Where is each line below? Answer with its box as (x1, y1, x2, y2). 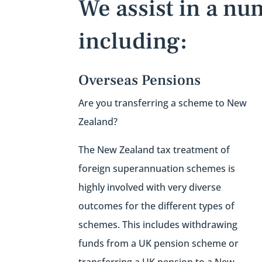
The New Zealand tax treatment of (78, 143, 230, 157)
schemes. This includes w (78, 218, 190, 232)
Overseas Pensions (78, 71, 201, 90)
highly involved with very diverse (78, 181, 222, 194)
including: (78, 26, 188, 57)
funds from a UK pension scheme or (78, 237, 239, 250)
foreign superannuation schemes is (78, 162, 236, 175)
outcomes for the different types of (78, 199, 235, 213)
